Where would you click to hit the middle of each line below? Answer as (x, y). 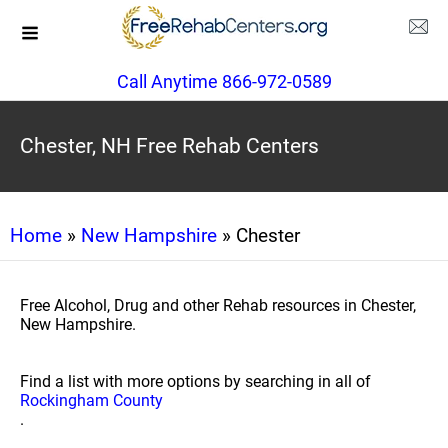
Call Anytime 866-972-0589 (224, 81)
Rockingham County (91, 400)
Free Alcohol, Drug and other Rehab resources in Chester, (218, 305)
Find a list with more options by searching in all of (195, 381)
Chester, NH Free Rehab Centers (169, 146)
